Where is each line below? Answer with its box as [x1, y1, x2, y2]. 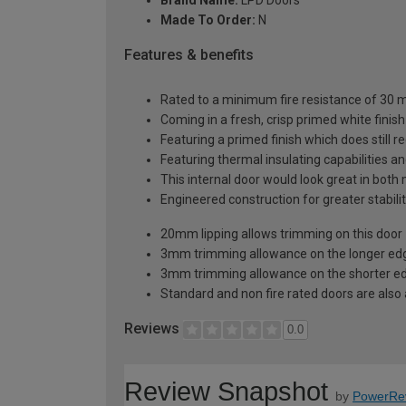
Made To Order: [160, 12, 256, 27]
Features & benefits [124, 45, 254, 63]
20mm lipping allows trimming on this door [160, 227, 402, 242]
